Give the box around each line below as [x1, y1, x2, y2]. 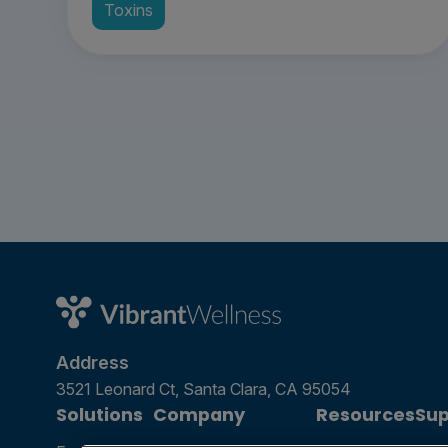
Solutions [56, 401, 143, 427]
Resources [316, 401, 415, 427]
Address [56, 351, 129, 373]
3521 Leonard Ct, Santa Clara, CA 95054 [56, 378, 351, 399]
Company [153, 401, 245, 427]
